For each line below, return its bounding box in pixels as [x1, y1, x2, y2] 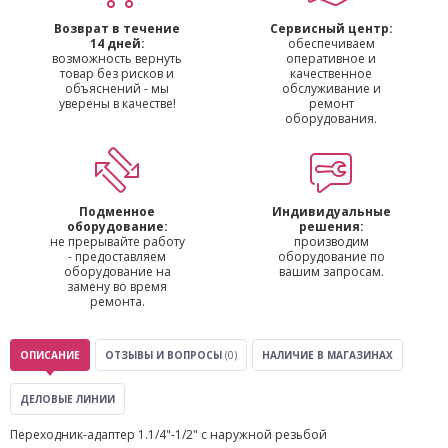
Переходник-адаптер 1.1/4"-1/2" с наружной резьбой [10, 426, 327, 443]
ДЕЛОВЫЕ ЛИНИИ [20, 392, 115, 406]
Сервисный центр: [269, 20, 393, 37]
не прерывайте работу [49, 233, 185, 250]
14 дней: [89, 35, 145, 52]
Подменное [79, 203, 155, 220]
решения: [298, 218, 364, 235]
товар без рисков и [60, 65, 174, 82]
